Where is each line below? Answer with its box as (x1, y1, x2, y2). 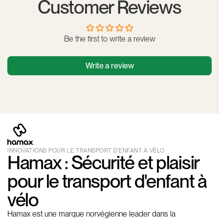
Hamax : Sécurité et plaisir (7, 152, 199, 174)
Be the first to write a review (64, 34, 155, 44)
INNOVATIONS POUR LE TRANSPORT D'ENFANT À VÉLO (7, 147, 165, 154)
